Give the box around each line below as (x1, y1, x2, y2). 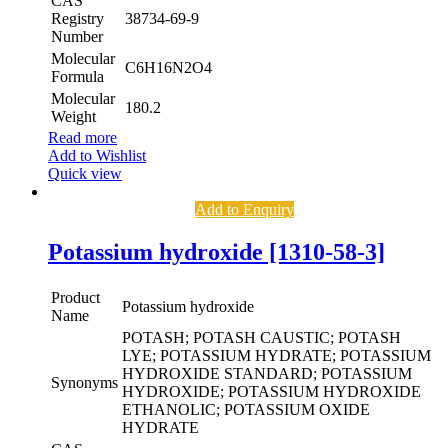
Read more (48, 129, 117, 147)
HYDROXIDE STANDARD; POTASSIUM (122, 365, 412, 383)
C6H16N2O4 (125, 59, 212, 77)
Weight (51, 108, 96, 126)
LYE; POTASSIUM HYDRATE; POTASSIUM (122, 347, 431, 365)
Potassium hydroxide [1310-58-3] (48, 239, 385, 266)
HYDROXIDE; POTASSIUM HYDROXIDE (122, 383, 421, 401)
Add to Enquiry (194, 201, 294, 219)
